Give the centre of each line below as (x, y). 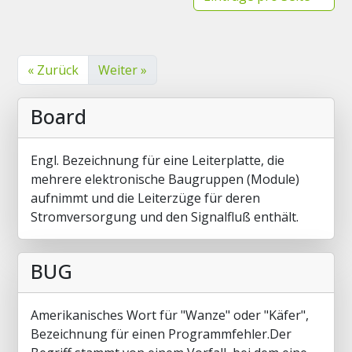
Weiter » (123, 70)
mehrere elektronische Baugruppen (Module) (165, 179)
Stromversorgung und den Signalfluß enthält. (165, 217)
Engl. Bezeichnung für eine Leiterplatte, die (158, 160)
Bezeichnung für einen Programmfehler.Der (161, 334)
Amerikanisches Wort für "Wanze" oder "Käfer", (170, 315)
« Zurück (53, 70)
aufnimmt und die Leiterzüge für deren (145, 198)
